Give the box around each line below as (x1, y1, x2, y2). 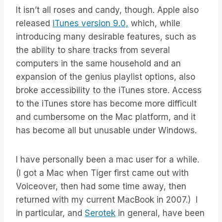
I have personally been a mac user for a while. (16, 155, 199, 165)
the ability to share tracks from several (16, 45, 170, 55)
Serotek (85, 208, 115, 219)
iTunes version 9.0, (53, 18, 128, 29)
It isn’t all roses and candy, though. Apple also (16, 5, 199, 15)
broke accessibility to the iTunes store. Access (16, 85, 202, 96)
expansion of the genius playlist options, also (16, 72, 195, 82)
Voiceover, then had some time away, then (16, 181, 186, 192)
